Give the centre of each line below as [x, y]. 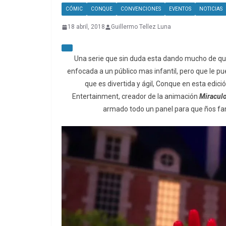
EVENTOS [180, 9]
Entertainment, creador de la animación [136, 97]
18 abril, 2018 [86, 27]
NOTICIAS [211, 9]
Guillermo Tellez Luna [141, 27]
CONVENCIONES [141, 9]
